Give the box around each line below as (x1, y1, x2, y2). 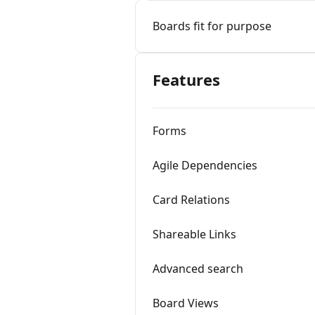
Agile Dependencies (153, 157, 257, 173)
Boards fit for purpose (153, 18, 271, 34)
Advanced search (153, 261, 243, 276)
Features (153, 69, 220, 90)
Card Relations (153, 192, 230, 207)
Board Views (153, 295, 219, 311)
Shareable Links (153, 226, 236, 242)
